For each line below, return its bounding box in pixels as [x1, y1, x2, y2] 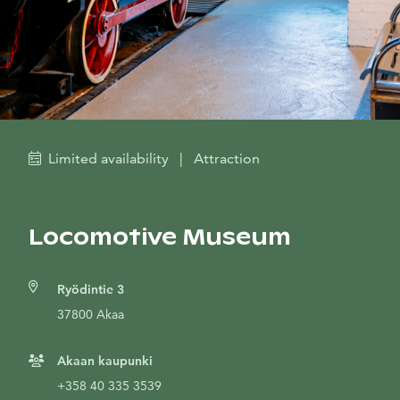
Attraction [194, 150, 260, 167]
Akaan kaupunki [57, 353, 153, 369]
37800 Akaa [57, 306, 124, 322]
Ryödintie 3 [57, 281, 124, 297]
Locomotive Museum [29, 223, 291, 251]
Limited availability [45, 150, 172, 167]
